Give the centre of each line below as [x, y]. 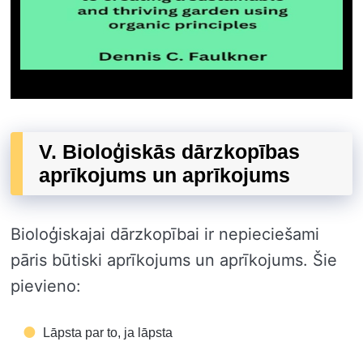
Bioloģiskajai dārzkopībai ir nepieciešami [165, 234]
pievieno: [46, 286]
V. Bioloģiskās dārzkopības [169, 151]
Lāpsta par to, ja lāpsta [108, 332]
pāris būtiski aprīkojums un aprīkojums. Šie [174, 260]
